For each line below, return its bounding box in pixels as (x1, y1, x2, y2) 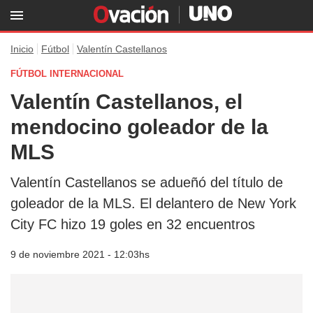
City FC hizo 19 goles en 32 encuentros (10, 217, 255, 232)
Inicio (10, 43, 34, 54)
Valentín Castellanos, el (10, 90, 242, 113)
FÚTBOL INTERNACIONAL (10, 68, 124, 79)
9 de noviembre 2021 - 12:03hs (10, 249, 150, 260)
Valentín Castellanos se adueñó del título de (10, 175, 283, 190)
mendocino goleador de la (10, 115, 268, 138)
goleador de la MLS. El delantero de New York (10, 196, 296, 211)
